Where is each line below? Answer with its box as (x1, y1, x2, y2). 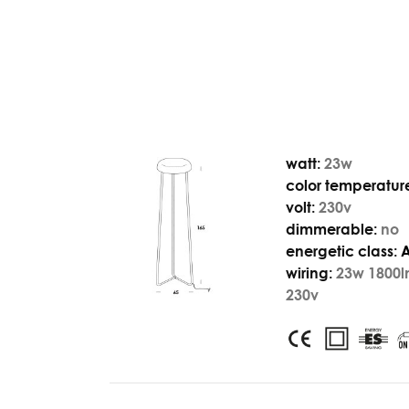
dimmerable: (286, 220, 378, 238)
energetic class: (286, 242, 398, 260)
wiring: (286, 264, 333, 282)
